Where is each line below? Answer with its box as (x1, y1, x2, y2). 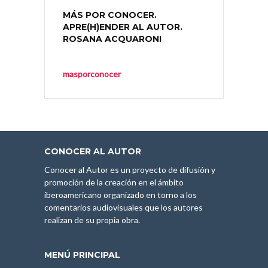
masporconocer (63, 68, 121, 79)
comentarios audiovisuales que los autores (44, 202, 203, 212)
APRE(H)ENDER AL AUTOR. (63, 21, 182, 32)
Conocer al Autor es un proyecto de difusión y (44, 164, 215, 175)
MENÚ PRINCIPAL (44, 249, 120, 260)
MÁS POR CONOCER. (63, 9, 157, 20)
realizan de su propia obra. (44, 214, 140, 225)
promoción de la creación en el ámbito (44, 176, 184, 187)
